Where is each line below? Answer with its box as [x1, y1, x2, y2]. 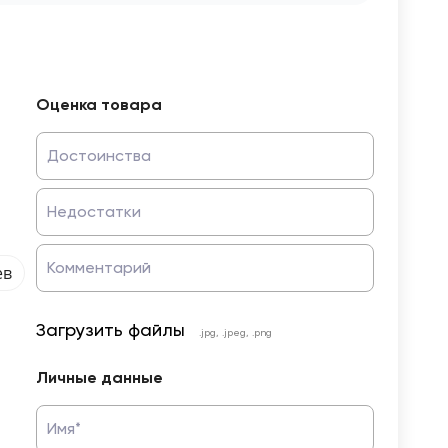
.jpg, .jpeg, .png [198, 328, 272, 338]
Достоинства [46, 149, 151, 165]
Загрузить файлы [35, 322, 185, 340]
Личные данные [35, 371, 163, 387]
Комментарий [46, 261, 151, 277]
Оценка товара [35, 98, 162, 114]
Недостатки [46, 205, 141, 221]
